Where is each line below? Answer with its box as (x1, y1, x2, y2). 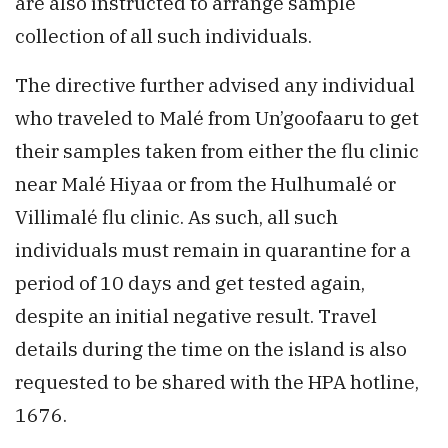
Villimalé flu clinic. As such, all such (15, 204, 338, 230)
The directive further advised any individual (15, 72, 415, 98)
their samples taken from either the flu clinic (15, 138, 419, 164)
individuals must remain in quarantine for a (15, 237, 411, 263)
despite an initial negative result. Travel (15, 303, 377, 329)
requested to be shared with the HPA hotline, (15, 369, 419, 395)
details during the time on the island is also (15, 336, 407, 362)
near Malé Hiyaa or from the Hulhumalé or (15, 171, 396, 197)
